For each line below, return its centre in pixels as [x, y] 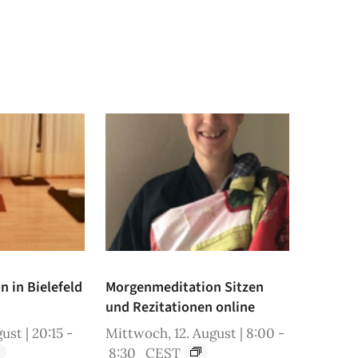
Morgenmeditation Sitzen [184, 288]
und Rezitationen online [180, 308]
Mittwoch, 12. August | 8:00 [190, 334]
